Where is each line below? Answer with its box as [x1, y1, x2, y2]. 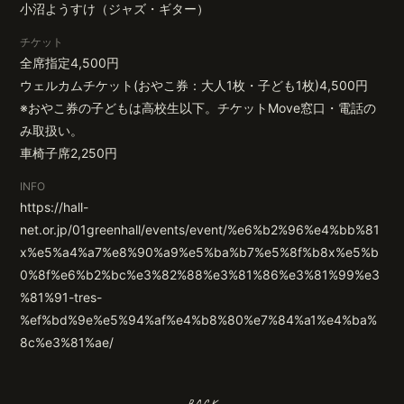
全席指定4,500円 [20, 55, 120, 70]
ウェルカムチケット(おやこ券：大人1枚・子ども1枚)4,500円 [20, 78, 369, 93]
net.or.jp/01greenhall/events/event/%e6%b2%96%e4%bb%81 [20, 222, 381, 237]
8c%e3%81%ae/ [20, 335, 115, 350]
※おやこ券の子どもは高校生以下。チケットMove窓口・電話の [20, 100, 377, 115]
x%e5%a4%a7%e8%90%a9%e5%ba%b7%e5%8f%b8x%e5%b [20, 244, 380, 260]
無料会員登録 [40, 75, 143, 95]
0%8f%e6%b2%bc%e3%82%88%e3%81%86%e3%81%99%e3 [20, 267, 381, 282]
